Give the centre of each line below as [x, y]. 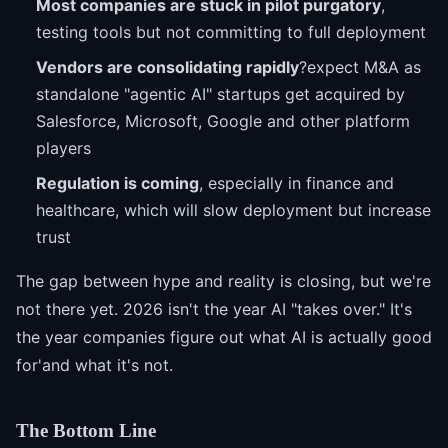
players [63, 147]
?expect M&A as [360, 66]
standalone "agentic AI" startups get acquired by [220, 93]
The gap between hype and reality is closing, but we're [223, 280]
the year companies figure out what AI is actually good [224, 336]
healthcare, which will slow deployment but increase [233, 209]
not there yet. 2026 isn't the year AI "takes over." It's [214, 308]
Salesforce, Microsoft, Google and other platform [223, 120]
